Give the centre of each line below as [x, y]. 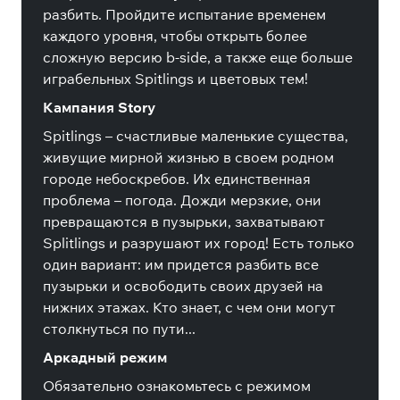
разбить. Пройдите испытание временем [184, 14]
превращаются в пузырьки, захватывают [184, 221]
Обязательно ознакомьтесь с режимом [177, 386]
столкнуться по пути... [119, 329]
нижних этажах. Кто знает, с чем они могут [189, 307]
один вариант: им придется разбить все [181, 264]
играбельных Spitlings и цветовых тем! [175, 79]
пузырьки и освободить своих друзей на [183, 286]
